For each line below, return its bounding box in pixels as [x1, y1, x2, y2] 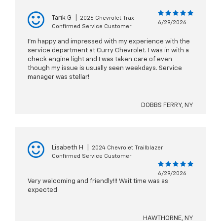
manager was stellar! [28, 74, 89, 81]
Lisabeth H [52, 145, 83, 151]
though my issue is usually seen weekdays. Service [28, 65, 182, 72]
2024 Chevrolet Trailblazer [92, 145, 163, 151]
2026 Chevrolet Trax [80, 15, 134, 21]
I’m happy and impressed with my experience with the [28, 38, 190, 45]
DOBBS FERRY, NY [141, 102, 193, 109]
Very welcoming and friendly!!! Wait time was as [28, 178, 168, 185]
